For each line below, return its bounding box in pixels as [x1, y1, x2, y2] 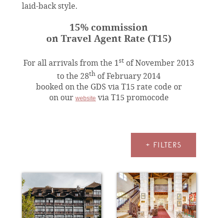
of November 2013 [124, 57, 195, 68]
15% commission [70, 20, 148, 34]
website [75, 95, 96, 102]
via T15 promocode [95, 92, 169, 103]
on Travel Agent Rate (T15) [46, 32, 172, 45]
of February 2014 [95, 71, 161, 81]
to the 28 [57, 71, 90, 81]
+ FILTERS [145, 140, 182, 150]
